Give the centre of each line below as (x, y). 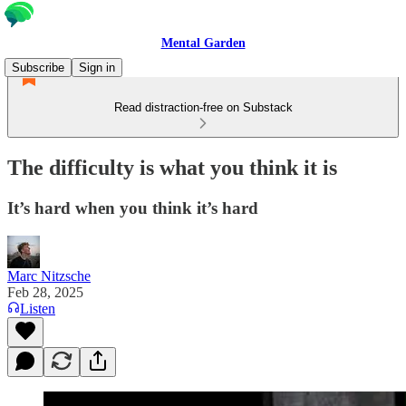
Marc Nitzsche (49, 275)
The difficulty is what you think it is (172, 167)
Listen (38, 308)
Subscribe (38, 68)
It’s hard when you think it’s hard (133, 208)
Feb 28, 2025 (45, 292)
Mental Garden (203, 43)
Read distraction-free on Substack (203, 107)
